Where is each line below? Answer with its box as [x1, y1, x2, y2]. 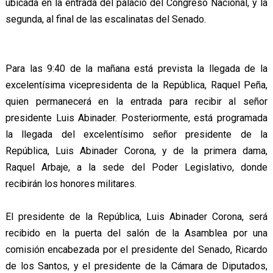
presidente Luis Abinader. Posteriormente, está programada [5, 112, 268, 124]
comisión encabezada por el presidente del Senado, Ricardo [5, 244, 268, 256]
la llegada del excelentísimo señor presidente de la [5, 129, 268, 141]
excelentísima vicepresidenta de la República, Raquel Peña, [5, 79, 268, 91]
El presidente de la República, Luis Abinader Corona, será [5, 211, 268, 223]
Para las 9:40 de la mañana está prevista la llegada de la [5, 63, 268, 75]
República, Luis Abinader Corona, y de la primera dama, [5, 145, 268, 157]
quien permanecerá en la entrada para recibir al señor [5, 96, 268, 108]
